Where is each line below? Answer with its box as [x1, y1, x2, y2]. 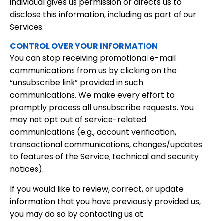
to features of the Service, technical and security [10, 151, 199, 162]
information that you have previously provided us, [10, 196, 201, 207]
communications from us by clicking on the [10, 65, 177, 76]
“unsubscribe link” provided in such [10, 77, 143, 88]
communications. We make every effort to [10, 89, 175, 101]
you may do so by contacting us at [10, 208, 143, 220]
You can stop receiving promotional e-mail [10, 52, 176, 64]
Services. [10, 21, 44, 33]
